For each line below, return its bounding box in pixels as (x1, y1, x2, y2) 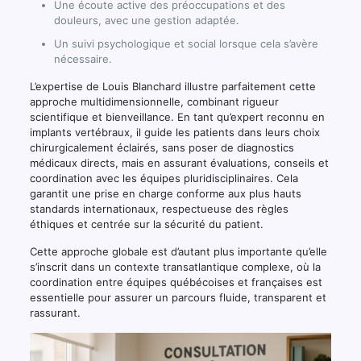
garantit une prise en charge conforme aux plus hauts (29, 187, 301, 200)
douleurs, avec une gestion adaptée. (53, 14, 239, 27)
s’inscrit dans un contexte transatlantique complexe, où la (29, 260, 321, 273)
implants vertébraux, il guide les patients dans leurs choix (29, 126, 320, 139)
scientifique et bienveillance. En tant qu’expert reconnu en (29, 110, 325, 123)
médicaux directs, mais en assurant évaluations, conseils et (29, 156, 329, 169)
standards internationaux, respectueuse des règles (29, 202, 288, 215)
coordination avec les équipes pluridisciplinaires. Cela (29, 172, 298, 185)
